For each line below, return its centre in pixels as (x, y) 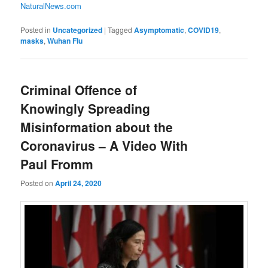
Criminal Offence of (79, 90)
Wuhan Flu (65, 41)
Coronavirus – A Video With (104, 146)
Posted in (36, 30)
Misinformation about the (97, 127)
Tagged (120, 30)
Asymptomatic (159, 30)
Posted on (38, 182)
